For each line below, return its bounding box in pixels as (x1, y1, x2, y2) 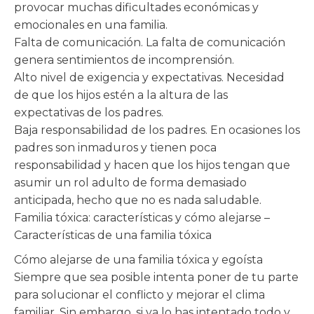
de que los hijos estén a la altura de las (14, 88, 228, 102)
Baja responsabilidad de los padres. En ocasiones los (14, 123, 300, 137)
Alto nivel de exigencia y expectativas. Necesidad (14, 71, 285, 84)
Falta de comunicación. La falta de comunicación (14, 36, 285, 49)
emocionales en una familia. (14, 18, 168, 32)
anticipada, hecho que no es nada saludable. (14, 193, 261, 207)
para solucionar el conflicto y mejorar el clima (14, 288, 265, 301)
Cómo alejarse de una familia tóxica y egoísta (14, 253, 263, 266)
